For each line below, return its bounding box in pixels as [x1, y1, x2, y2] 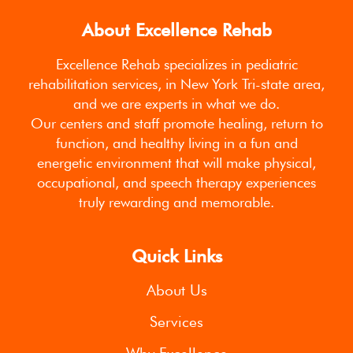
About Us [146, 281, 207, 299]
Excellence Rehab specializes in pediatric [55, 55, 298, 72]
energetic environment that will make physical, [37, 154, 316, 171]
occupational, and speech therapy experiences [37, 173, 316, 191]
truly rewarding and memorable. [79, 193, 274, 210]
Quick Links [131, 245, 222, 266]
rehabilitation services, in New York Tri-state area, [28, 75, 325, 92]
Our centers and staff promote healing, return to [30, 114, 323, 132]
